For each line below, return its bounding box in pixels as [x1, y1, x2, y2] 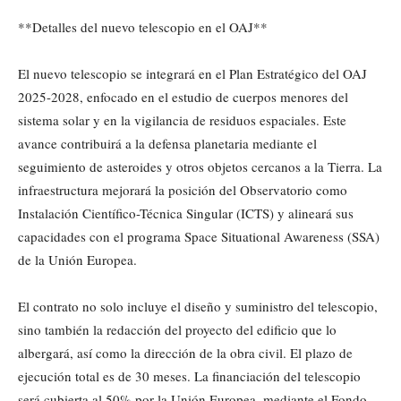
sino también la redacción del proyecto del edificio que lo [18, 320, 337, 339]
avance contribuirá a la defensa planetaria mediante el [18, 134, 317, 153]
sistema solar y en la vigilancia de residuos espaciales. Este [18, 111, 346, 130]
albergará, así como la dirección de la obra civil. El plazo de [18, 344, 353, 363]
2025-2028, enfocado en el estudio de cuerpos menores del [18, 88, 348, 107]
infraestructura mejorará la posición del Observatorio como [18, 181, 347, 200]
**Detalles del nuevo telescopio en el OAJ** [18, 18, 268, 37]
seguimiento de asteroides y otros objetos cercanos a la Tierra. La [18, 158, 382, 176]
